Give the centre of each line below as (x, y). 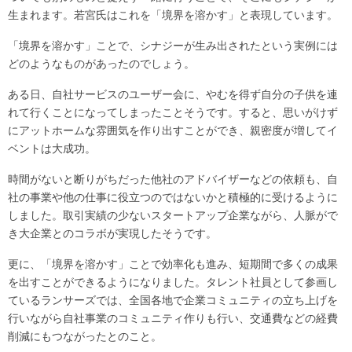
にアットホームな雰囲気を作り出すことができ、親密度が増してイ (173, 131)
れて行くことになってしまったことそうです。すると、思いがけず (173, 113)
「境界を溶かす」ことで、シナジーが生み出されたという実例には (173, 46)
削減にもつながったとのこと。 (85, 337)
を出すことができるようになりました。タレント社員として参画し (173, 282)
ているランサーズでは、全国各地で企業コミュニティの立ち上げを (173, 301)
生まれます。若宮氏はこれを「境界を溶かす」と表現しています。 (173, 15)
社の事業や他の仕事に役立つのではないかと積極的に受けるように (173, 198)
